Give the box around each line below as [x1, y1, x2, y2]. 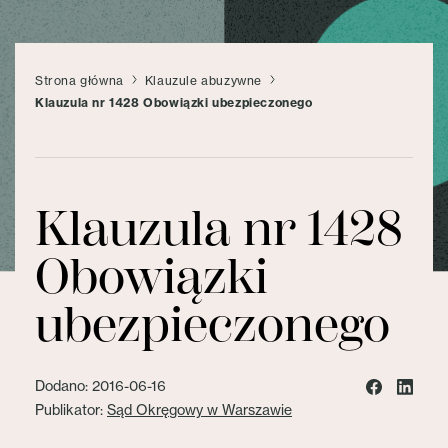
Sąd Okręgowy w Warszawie [107, 401, 292, 419]
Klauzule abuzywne [144, 73, 263, 88]
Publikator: [35, 401, 107, 419]
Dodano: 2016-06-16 [35, 377, 166, 395]
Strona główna [35, 73, 124, 88]
